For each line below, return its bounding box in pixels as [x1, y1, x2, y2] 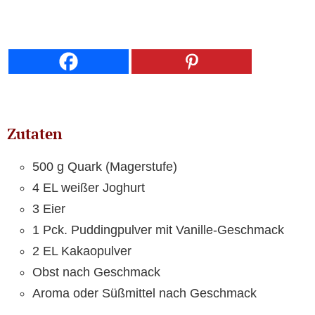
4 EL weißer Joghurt [32, 180, 145, 195]
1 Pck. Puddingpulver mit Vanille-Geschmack [32, 222, 284, 237]
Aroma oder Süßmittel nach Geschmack [32, 285, 257, 300]
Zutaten [7, 123, 63, 143]
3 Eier [32, 201, 65, 216]
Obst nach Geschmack [32, 264, 160, 279]
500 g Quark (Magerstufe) [32, 159, 177, 174]
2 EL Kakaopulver [32, 243, 131, 258]
